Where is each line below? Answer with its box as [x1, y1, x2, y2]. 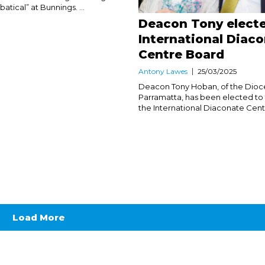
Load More [12, 211, 65, 223]
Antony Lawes [138, 66, 188, 76]
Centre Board [138, 47, 224, 62]
